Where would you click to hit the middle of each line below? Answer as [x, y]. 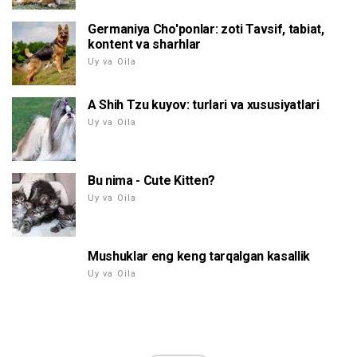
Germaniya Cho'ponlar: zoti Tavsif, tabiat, [206, 29]
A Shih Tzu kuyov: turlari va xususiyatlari [204, 105]
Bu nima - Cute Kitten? [151, 181]
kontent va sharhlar [144, 45]
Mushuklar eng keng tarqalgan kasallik [199, 257]
